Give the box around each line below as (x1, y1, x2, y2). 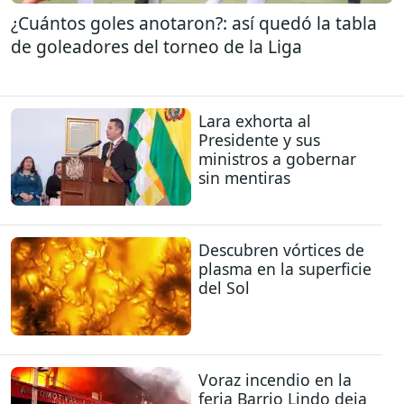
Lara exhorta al (198, 109, 311, 132)
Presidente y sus (198, 128, 320, 151)
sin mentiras (198, 166, 290, 188)
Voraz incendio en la (198, 368, 352, 390)
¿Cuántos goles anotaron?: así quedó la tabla (11, 10, 377, 35)
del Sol (198, 277, 250, 299)
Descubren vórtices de (198, 239, 364, 262)
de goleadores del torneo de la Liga (11, 33, 302, 59)
